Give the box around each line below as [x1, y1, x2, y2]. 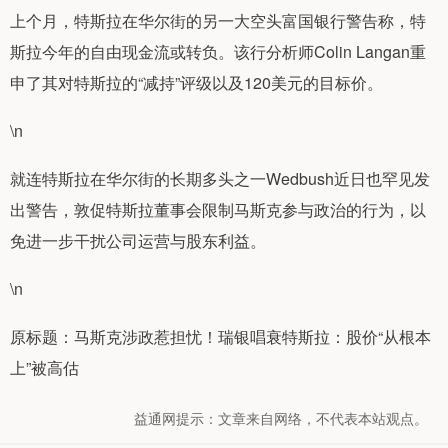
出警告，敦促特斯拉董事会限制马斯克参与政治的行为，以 [10, 197, 426, 221]
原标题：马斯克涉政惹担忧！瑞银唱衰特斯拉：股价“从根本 [10, 324, 431, 348]
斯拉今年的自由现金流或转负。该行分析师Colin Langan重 [10, 39, 426, 63]
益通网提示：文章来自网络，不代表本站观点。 [134, 407, 428, 428]
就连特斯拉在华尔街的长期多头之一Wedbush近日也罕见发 [10, 166, 430, 190]
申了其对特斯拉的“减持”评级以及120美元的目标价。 [10, 70, 383, 94]
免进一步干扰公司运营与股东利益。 [10, 228, 266, 252]
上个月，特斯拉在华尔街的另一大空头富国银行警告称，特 [10, 8, 426, 32]
